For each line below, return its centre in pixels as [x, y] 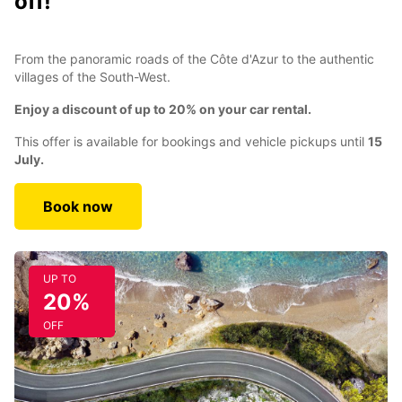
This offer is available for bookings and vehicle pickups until [191, 141]
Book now [78, 206]
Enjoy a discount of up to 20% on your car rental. [163, 109]
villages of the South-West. [92, 77]
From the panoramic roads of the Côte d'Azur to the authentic [194, 59]
